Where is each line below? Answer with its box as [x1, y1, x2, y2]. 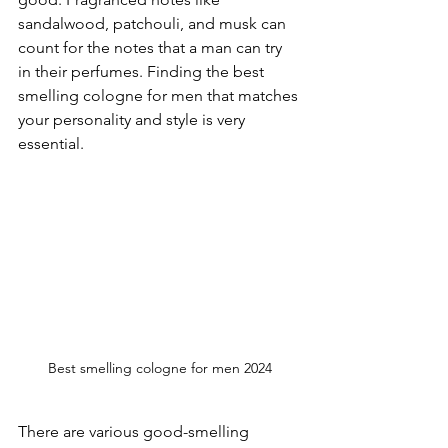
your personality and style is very [18, 110, 249, 129]
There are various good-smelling [18, 421, 253, 441]
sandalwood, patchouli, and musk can [18, 14, 290, 33]
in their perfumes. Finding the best [18, 62, 268, 81]
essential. [18, 134, 88, 153]
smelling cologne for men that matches [18, 86, 302, 105]
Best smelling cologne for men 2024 [48, 358, 272, 377]
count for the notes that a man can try [18, 38, 286, 57]
